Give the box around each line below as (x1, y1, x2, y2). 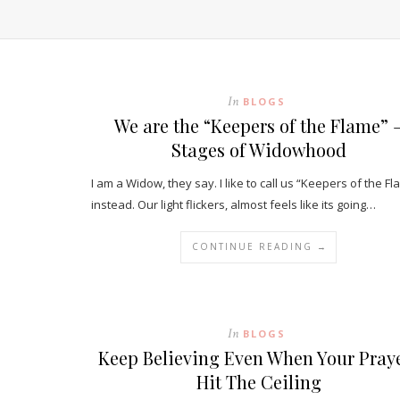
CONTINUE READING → (192, 240, 328, 253)
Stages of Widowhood (171, 137, 346, 162)
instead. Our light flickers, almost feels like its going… (91, 196, 376, 212)
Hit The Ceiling (196, 370, 321, 394)
